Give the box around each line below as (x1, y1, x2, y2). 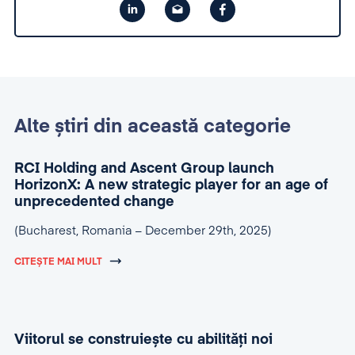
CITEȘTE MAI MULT (14, 257, 102, 267)
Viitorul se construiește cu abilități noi (14, 332, 273, 347)
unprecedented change (14, 194, 174, 209)
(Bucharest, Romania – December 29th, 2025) (14, 224, 272, 237)
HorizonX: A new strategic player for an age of (14, 177, 328, 193)
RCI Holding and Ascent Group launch (14, 161, 274, 176)
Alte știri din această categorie (14, 116, 291, 136)
